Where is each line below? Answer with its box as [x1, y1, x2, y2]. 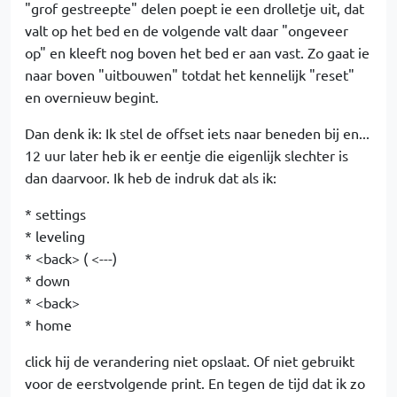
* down [25, 271, 70, 290]
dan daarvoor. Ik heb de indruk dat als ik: [25, 168, 276, 187]
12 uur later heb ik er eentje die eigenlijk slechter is [25, 146, 348, 165]
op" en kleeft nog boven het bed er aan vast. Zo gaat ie [25, 43, 370, 62]
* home [25, 315, 72, 334]
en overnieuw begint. [25, 88, 159, 106]
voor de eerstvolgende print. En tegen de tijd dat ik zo [25, 374, 365, 393]
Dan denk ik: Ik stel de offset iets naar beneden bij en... [25, 124, 370, 143]
